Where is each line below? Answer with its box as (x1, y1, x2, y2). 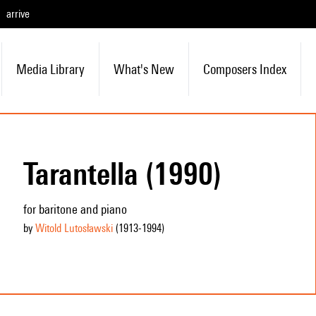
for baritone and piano (23, 202, 127, 217)
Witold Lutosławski (35, 221, 113, 235)
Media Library (16, 61, 85, 77)
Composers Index (202, 61, 286, 77)
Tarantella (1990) (23, 155, 221, 192)
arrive (6, 7, 30, 20)
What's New (113, 61, 174, 77)
